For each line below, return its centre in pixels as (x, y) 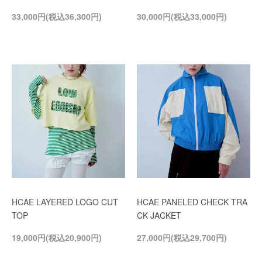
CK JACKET (159, 215)
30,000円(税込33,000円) (182, 16)
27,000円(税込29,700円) (182, 237)
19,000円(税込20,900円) (57, 237)
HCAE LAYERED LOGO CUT (65, 202)
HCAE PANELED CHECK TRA (192, 202)
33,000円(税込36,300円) (57, 16)
